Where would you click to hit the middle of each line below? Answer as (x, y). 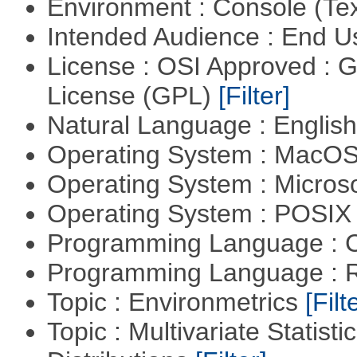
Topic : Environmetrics (176, 302)
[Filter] (254, 96)
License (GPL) (132, 96)
